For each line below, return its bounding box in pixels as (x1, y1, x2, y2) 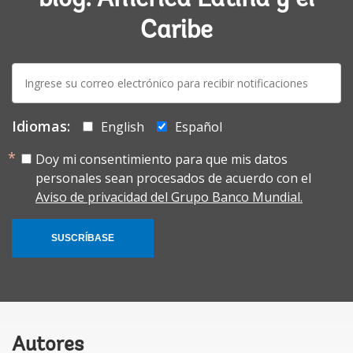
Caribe (140, 18, 213, 44)
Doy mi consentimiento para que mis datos (35, 150, 288, 168)
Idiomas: (12, 116, 70, 136)
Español (175, 117, 222, 136)
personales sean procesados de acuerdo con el (35, 169, 311, 187)
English (101, 117, 144, 136)
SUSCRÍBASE (51, 232, 114, 243)
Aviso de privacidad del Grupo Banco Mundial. (35, 188, 303, 206)
